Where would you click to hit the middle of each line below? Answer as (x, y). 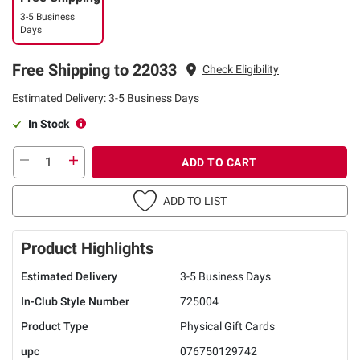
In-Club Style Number (75, 301)
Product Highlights (87, 248)
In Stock (49, 123)
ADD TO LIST (195, 200)
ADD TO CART (219, 162)
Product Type (55, 326)
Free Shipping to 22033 (94, 70)
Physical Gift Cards (227, 326)
